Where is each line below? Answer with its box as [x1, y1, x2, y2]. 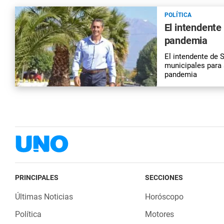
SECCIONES [144, 173, 183, 181]
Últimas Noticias [15, 191, 73, 201]
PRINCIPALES [15, 173, 58, 181]
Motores [144, 209, 174, 219]
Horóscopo [144, 191, 183, 201]
